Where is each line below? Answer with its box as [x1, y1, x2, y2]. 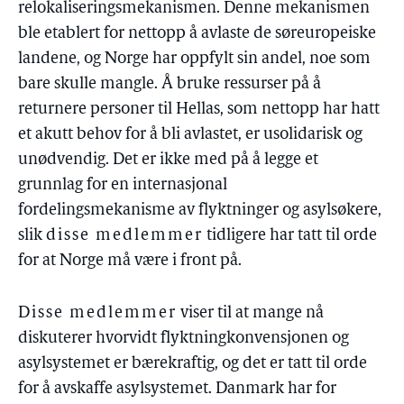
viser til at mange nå [177, 305, 324, 322]
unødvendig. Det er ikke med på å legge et [18, 151, 318, 169]
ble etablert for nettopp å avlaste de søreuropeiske [18, 25, 376, 42]
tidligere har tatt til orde [203, 227, 377, 244]
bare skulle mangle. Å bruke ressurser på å [18, 76, 321, 93]
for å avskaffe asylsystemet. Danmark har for [18, 381, 336, 398]
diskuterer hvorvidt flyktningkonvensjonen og [18, 330, 349, 347]
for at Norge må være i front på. [18, 252, 242, 270]
